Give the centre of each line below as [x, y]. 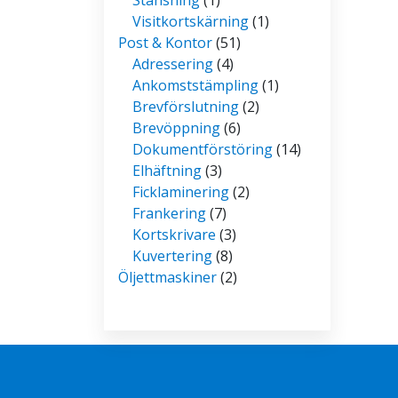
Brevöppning [176, 127]
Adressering [173, 64]
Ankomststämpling [195, 85]
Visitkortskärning [191, 21]
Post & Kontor [165, 42]
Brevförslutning [186, 106]
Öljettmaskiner [167, 277]
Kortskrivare [174, 234]
